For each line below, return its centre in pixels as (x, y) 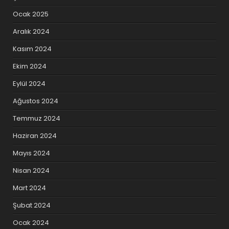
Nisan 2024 (31, 170)
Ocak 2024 (31, 222)
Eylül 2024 (29, 83)
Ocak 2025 (31, 14)
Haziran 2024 (35, 135)
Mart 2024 (30, 188)
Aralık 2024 (31, 31)
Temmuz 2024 (37, 118)
